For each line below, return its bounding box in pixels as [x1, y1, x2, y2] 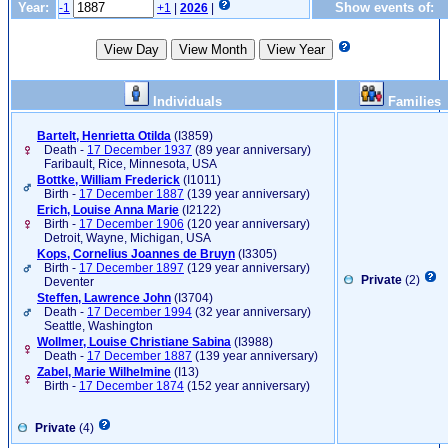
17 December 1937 [87, 142, 192, 157]
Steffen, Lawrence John [37, 290, 171, 305]
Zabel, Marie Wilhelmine [37, 364, 171, 379]
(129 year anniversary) [184, 260, 310, 275]
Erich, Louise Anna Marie [37, 202, 179, 217]
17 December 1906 [79, 216, 184, 231]
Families [383, 93, 441, 109]
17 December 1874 [79, 378, 184, 393]
